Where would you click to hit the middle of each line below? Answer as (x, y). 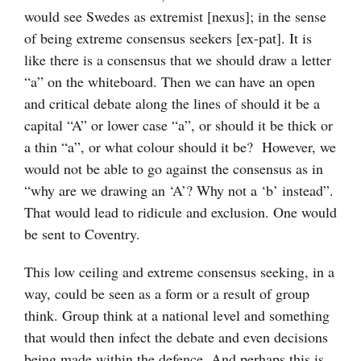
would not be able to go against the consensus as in (174, 168)
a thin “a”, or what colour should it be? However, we (180, 146)
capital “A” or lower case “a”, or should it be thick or (178, 124)
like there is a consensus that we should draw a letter (178, 59)
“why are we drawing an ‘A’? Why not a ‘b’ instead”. (179, 190)
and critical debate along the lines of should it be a (172, 103)
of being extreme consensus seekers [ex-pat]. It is (168, 37)
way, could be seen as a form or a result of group (167, 293)
